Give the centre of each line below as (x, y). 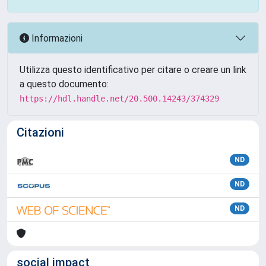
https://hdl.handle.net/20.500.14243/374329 (119, 99)
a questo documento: (64, 84)
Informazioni (56, 38)
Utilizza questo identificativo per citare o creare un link (133, 70)
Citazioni (40, 132)
